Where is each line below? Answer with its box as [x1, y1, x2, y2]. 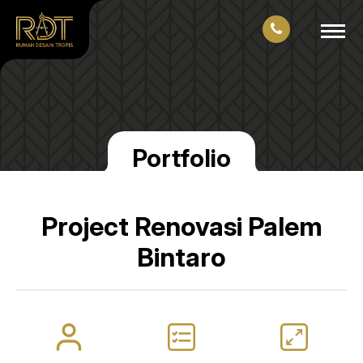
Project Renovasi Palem [41, 211, 322, 242]
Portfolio [132, 143, 231, 173]
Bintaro [137, 241, 226, 273]
